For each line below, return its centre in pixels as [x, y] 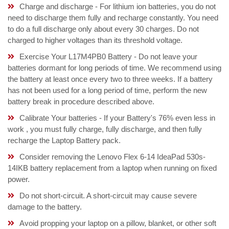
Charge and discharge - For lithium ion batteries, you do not [118, 7]
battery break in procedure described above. [81, 102]
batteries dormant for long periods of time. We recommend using [114, 68]
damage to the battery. [45, 207]
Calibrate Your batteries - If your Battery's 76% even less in [117, 118]
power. [19, 179]
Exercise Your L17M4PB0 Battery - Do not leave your [108, 57]
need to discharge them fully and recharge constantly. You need [113, 18]
